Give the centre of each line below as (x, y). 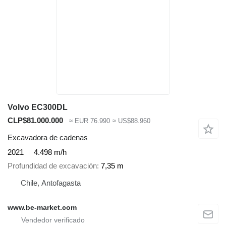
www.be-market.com (42, 207)
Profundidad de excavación (52, 165)
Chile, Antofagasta (51, 183)
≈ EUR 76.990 (90, 121)
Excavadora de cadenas (48, 138)
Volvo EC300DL (38, 107)
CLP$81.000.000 (35, 120)
